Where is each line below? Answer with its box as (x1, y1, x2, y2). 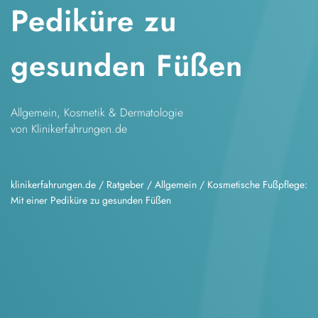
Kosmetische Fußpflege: (207, 177, 307, 192)
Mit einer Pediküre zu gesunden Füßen (11, 193, 171, 208)
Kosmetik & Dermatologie (64, 104, 183, 121)
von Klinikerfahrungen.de (11, 121, 127, 138)
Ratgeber (106, 177, 144, 192)
